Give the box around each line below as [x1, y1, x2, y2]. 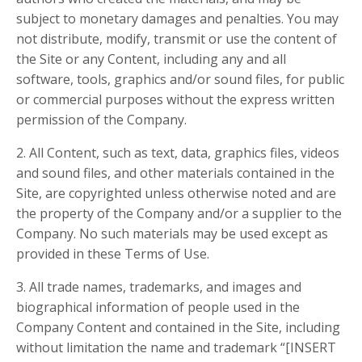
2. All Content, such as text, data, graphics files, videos [16, 144, 339, 162]
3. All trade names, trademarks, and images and [16, 278, 301, 297]
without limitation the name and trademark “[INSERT [16, 339, 336, 357]
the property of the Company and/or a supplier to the [16, 204, 342, 223]
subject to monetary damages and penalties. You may [16, 10, 339, 28]
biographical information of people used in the [16, 298, 300, 317]
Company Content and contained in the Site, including [16, 318, 340, 337]
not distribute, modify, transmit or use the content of [16, 30, 337, 48]
